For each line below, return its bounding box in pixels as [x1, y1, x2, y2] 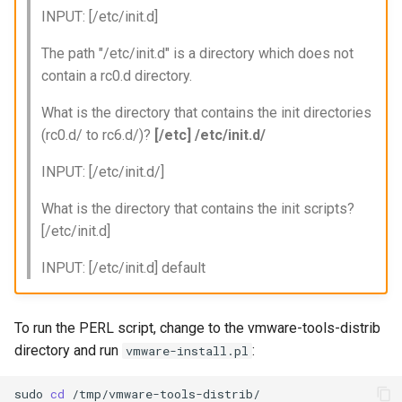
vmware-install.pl [126, 343, 249, 359]
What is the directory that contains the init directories [40, 103, 371, 121]
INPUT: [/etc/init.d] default [40, 258, 205, 276]
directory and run [14, 342, 122, 359]
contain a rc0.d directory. [40, 66, 192, 84]
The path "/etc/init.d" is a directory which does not [40, 44, 354, 62]
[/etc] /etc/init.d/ [153, 126, 266, 144]
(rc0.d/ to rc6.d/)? [40, 126, 154, 144]
